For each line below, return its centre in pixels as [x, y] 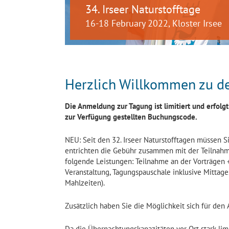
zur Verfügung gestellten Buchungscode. [131, 117]
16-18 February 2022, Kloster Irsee [154, 23]
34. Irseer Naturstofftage [143, 9]
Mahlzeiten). [85, 183]
